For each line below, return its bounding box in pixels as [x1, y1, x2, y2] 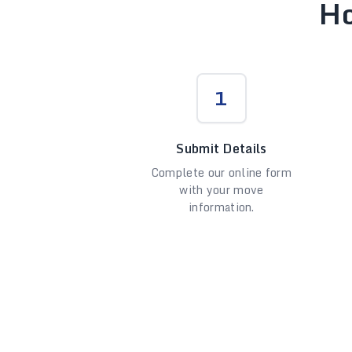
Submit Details [176, 138, 267, 159]
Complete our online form [151, 163, 292, 181]
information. [189, 198, 255, 216]
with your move [179, 181, 264, 199]
